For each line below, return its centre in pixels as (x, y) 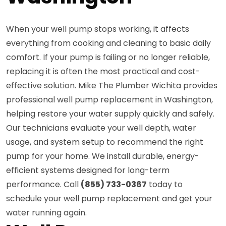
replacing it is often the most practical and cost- (103, 71)
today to (165, 184)
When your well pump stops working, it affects (98, 29)
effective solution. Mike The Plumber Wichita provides (112, 85)
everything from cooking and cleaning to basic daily (108, 43)
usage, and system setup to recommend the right (105, 142)
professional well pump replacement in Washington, (109, 99)
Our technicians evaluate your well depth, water (101, 128)
